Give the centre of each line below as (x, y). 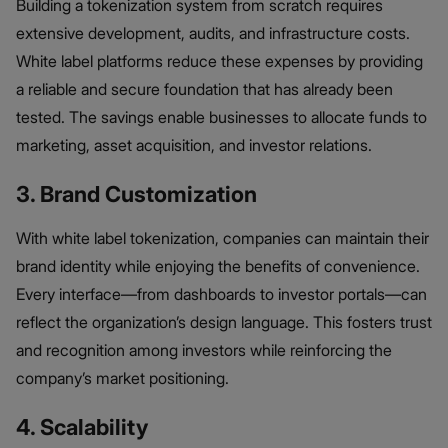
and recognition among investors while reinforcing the (204, 350)
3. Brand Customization (136, 194)
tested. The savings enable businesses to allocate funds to (221, 117)
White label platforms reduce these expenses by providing (219, 61)
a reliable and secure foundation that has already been (204, 89)
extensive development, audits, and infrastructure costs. (213, 33)
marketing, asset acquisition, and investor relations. (194, 145)
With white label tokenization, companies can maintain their (222, 238)
